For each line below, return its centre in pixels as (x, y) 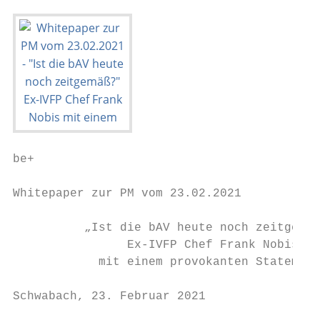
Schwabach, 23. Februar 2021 (109, 296)
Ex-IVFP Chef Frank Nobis (156, 245)
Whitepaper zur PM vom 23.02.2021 (127, 194)
